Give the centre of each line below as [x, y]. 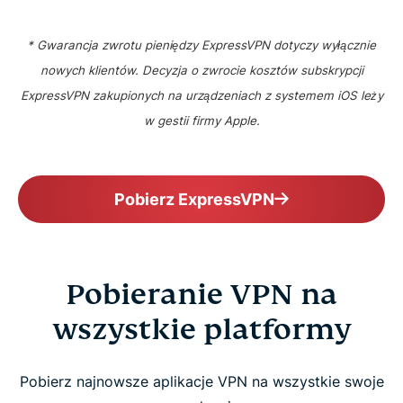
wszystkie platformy [201, 329]
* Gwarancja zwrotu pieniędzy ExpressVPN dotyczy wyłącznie [201, 45]
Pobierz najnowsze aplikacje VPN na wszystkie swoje [201, 381]
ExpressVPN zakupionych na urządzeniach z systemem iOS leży [201, 95]
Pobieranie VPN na [201, 294]
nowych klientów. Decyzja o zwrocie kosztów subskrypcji [201, 70]
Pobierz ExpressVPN [194, 199]
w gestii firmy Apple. [201, 121]
